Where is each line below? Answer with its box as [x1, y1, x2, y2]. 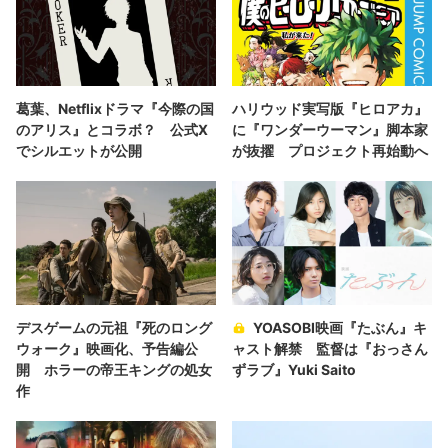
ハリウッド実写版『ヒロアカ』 [232, 99, 428, 117]
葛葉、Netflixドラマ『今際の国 [16, 99, 214, 117]
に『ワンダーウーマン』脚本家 [232, 120, 428, 138]
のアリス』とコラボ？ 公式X [16, 120, 208, 138]
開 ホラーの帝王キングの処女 [16, 360, 212, 378]
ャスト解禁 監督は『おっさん [232, 339, 428, 357]
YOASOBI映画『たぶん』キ [253, 318, 427, 336]
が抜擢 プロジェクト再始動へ [232, 141, 428, 159]
